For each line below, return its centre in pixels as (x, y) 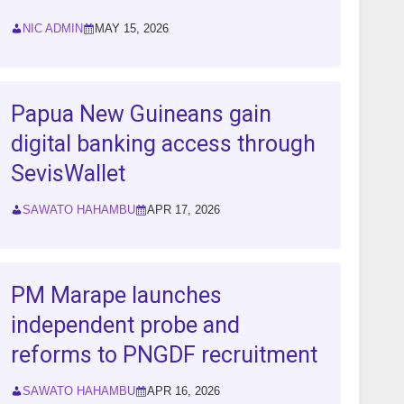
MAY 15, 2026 (131, 29)
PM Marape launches (116, 296)
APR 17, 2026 (183, 210)
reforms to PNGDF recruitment (164, 355)
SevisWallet (68, 174)
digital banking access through (163, 144)
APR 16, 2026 (183, 391)
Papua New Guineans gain (141, 115)
